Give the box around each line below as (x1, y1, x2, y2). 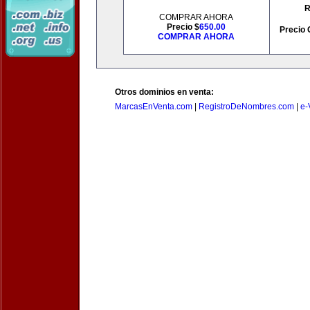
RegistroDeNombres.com (199, 102, 294, 111)
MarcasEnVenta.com (115, 102, 192, 111)
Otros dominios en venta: (115, 87, 214, 97)
